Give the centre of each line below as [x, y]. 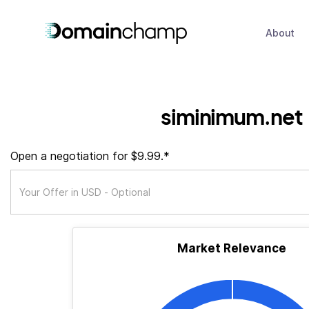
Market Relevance [232, 248]
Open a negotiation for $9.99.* [90, 156]
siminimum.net [232, 116]
